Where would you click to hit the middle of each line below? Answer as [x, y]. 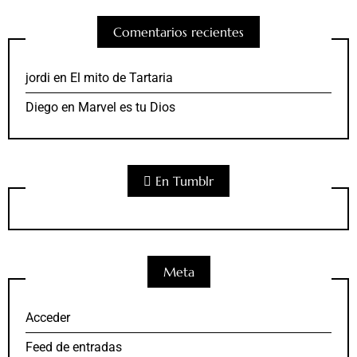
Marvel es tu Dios [127, 108]
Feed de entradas [74, 347]
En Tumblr [184, 181]
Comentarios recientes [178, 32]
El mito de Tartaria [122, 78]
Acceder [48, 318]
